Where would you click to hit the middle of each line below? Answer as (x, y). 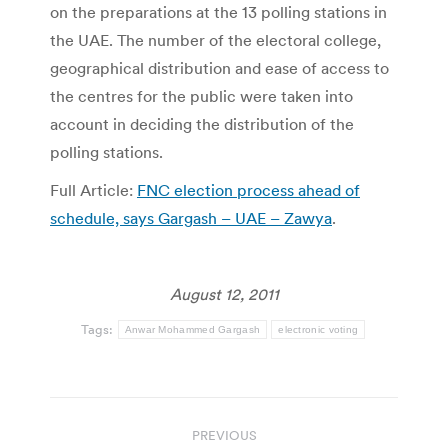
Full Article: (93, 189)
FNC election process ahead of (248, 189)
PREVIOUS (224, 435)
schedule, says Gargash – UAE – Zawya (191, 217)
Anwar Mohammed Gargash (192, 329)
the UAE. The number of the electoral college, (215, 39)
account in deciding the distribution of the (202, 123)
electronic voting (318, 329)
